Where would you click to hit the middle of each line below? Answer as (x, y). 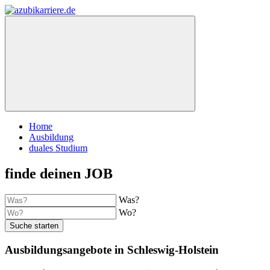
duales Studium (58, 148)
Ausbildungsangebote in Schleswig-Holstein (112, 250)
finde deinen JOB (59, 173)
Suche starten (34, 225)
